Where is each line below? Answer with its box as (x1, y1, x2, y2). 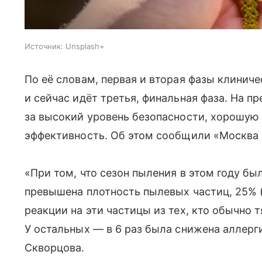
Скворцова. (25, 242, 85, 254)
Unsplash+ (65, 42, 105, 51)
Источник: (25, 42, 63, 51)
